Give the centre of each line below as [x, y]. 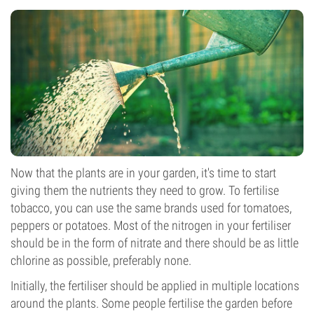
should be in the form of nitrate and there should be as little [155, 243]
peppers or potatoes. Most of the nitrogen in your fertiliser [151, 225]
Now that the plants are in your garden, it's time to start [143, 173]
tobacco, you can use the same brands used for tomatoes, [151, 208]
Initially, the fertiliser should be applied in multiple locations [155, 286]
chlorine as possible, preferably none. [101, 260]
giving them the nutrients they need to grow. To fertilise [145, 190]
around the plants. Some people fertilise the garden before [151, 303]
